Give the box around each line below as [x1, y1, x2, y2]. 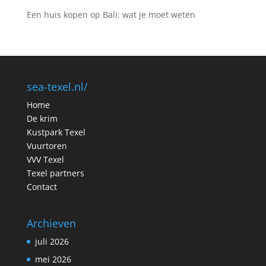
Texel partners [26, 167, 84, 179]
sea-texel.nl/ [26, 79, 88, 94]
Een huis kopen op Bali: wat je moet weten [26, 8, 195, 20]
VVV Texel [26, 153, 64, 165]
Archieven [26, 216, 76, 231]
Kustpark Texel [26, 126, 85, 138]
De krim [26, 112, 58, 124]
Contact [26, 180, 57, 192]
